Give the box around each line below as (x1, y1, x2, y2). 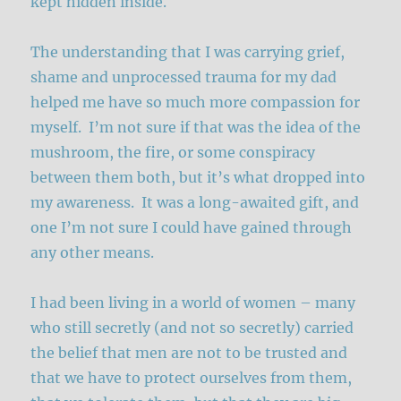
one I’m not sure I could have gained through (30, 218, 353, 236)
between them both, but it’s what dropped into (30, 167, 366, 186)
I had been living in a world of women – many (30, 293, 356, 311)
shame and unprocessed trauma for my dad (30, 67, 337, 86)
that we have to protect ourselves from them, (30, 368, 353, 387)
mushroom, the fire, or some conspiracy (30, 142, 316, 161)
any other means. (30, 243, 158, 261)
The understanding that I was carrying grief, (30, 42, 346, 61)
